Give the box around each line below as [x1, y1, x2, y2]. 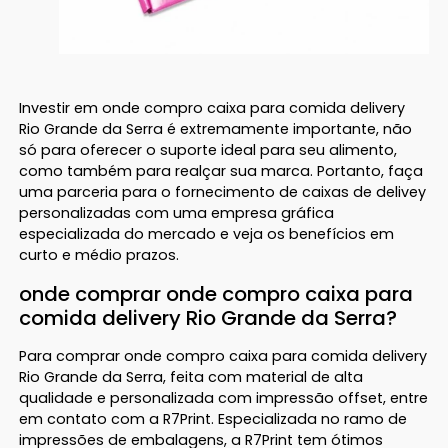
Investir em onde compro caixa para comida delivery [19, 97, 406, 118]
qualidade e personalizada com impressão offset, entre [19, 387, 429, 408]
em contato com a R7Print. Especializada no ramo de [19, 408, 408, 429]
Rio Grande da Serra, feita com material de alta [19, 366, 364, 387]
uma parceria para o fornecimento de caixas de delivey [19, 181, 427, 202]
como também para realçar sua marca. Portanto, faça [19, 160, 424, 181]
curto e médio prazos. [19, 244, 180, 265]
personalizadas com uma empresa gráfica [19, 202, 335, 223]
